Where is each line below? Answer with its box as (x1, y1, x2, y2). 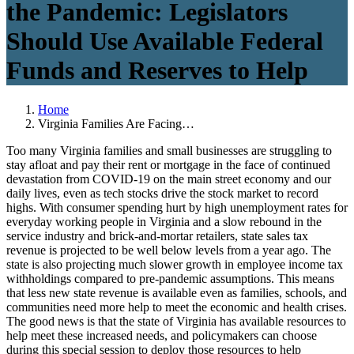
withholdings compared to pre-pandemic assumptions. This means (6, 271, 334, 285)
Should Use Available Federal (6, 27, 323, 56)
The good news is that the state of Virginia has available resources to (6, 314, 346, 328)
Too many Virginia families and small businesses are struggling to (6, 143, 332, 157)
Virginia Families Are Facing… (38, 116, 194, 130)
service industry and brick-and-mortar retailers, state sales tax (6, 228, 308, 243)
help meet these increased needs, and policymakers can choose (6, 328, 317, 342)
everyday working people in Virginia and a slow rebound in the (6, 214, 322, 228)
